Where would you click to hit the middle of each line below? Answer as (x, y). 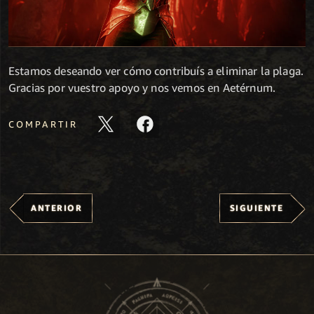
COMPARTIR (43, 124)
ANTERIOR (56, 208)
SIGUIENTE (256, 208)
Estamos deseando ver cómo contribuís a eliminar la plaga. (156, 71)
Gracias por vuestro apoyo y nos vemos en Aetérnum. (142, 88)
